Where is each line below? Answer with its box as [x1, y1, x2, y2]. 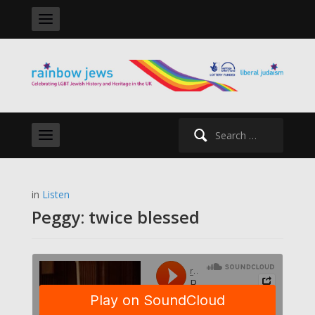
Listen [41, 187, 70, 201]
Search [177, 118, 209, 132]
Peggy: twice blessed [31, 205, 200, 229]
